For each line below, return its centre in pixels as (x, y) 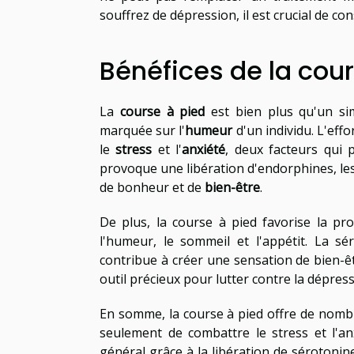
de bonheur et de (152, 187)
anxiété (204, 149)
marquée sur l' (143, 130)
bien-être (232, 187)
